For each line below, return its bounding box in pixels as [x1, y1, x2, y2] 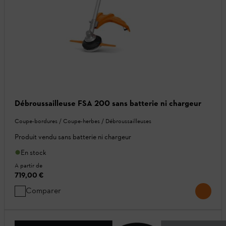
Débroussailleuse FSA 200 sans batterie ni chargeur [15, 98, 201, 108]
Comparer [26, 185, 61, 195]
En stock [21, 148, 46, 157]
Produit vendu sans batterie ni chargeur [15, 132, 131, 141]
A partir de [15, 161, 42, 169]
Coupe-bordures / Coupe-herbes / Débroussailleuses [15, 117, 151, 125]
